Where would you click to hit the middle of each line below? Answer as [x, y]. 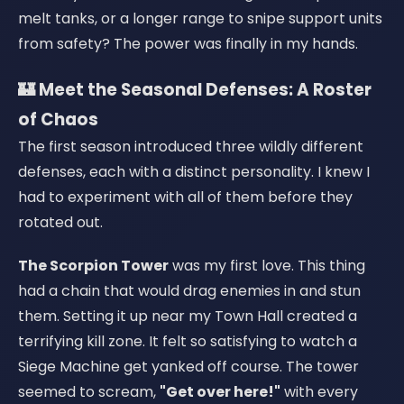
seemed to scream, [89, 392]
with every [319, 392]
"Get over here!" [220, 392]
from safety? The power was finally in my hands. [188, 44]
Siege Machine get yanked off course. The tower [188, 367]
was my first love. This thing [267, 266]
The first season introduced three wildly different [191, 147]
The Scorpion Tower [93, 266]
